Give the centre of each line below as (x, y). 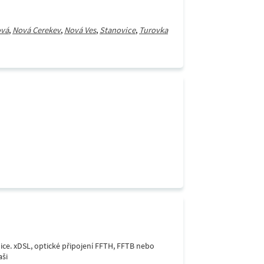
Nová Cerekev (37, 30)
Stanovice (118, 30)
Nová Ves (80, 30)
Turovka (154, 30)
